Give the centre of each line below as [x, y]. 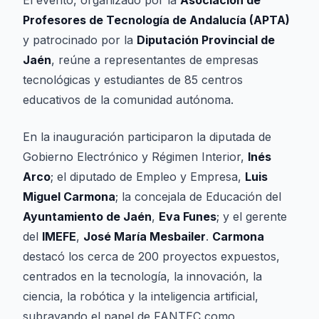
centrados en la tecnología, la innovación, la [142, 276]
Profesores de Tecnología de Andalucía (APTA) [156, 20]
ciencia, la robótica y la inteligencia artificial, [141, 296]
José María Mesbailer [145, 236]
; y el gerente [252, 216]
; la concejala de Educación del [198, 197]
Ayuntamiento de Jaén [87, 216]
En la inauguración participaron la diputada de [147, 137]
